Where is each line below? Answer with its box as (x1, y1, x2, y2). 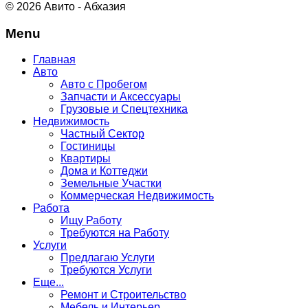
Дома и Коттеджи (60, 165, 148, 177)
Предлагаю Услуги (60, 252, 155, 264)
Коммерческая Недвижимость (60, 190, 214, 202)
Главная (33, 54, 76, 66)
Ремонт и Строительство (60, 289, 186, 301)
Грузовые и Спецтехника (60, 103, 188, 115)
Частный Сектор (60, 128, 144, 140)
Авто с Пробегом (60, 78, 147, 91)
